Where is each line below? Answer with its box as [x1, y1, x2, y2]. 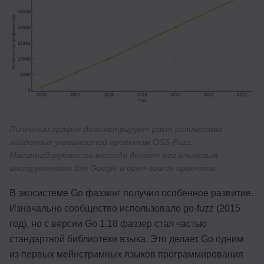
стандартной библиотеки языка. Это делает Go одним [9, 233, 243, 244]
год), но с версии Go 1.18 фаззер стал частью [9, 218, 207, 229]
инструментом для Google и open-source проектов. [9, 163, 217, 173]
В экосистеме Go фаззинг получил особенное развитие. [9, 187, 253, 198]
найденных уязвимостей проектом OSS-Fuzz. [9, 137, 193, 147]
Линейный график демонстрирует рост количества [9, 124, 222, 134]
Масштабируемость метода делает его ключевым [9, 150, 218, 160]
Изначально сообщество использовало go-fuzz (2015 [9, 203, 240, 213]
